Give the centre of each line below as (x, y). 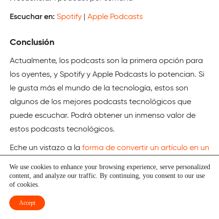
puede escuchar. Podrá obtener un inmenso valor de (103, 116)
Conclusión (32, 42)
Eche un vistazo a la (46, 148)
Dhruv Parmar (73, 208)
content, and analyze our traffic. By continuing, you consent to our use (107, 176)
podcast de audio (42, 162)
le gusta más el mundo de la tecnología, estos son (99, 88)
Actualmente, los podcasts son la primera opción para (106, 61)
